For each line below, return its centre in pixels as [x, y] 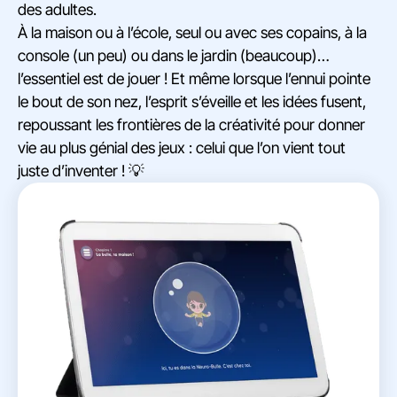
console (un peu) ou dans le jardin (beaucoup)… [174, 56]
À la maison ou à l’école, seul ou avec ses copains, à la [192, 33]
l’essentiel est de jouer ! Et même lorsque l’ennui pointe [194, 79]
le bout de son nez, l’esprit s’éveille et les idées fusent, [192, 102]
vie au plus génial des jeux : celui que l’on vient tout [182, 148]
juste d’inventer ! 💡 [81, 171]
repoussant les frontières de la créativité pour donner [191, 125]
